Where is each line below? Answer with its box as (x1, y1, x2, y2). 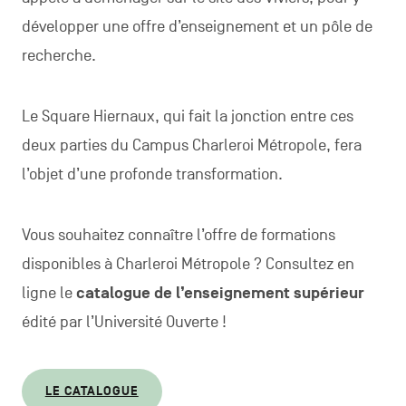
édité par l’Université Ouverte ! (21, 312, 227, 332)
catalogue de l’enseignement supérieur (75, 283, 364, 303)
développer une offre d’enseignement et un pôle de (21, 16, 372, 36)
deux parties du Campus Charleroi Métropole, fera (21, 135, 362, 155)
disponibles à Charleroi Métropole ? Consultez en (21, 254, 354, 274)
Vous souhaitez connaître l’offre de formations (21, 225, 335, 245)
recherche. (21, 45, 96, 65)
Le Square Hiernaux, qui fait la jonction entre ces (21, 106, 353, 126)
